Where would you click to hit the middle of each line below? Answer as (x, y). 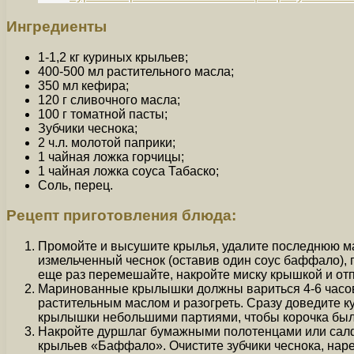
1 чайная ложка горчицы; (111, 156)
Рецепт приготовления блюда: (121, 216)
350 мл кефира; (83, 85)
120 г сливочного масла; (109, 100)
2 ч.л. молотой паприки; (107, 142)
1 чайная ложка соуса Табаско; (128, 171)
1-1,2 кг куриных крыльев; (113, 57)
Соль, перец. (75, 185)
